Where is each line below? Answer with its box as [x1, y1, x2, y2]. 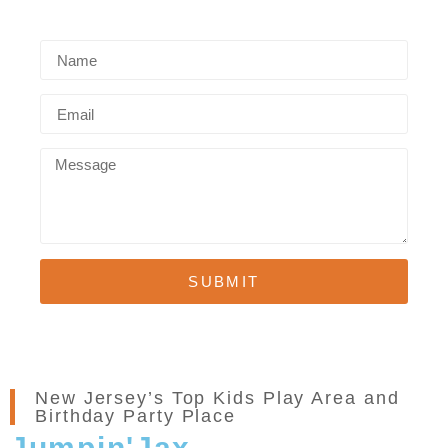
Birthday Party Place [35, 406, 236, 427]
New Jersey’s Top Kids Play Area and [35, 388, 400, 409]
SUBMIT [188, 273, 260, 291]
